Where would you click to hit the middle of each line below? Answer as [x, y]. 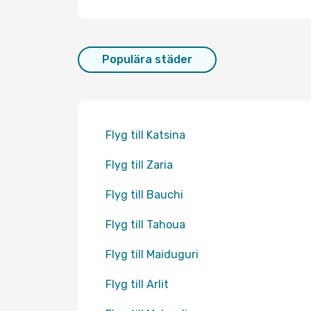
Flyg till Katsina [145, 135]
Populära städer [147, 59]
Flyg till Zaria [139, 165]
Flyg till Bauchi [144, 195]
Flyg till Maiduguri [152, 254]
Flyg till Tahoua [145, 225]
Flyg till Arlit [137, 284]
